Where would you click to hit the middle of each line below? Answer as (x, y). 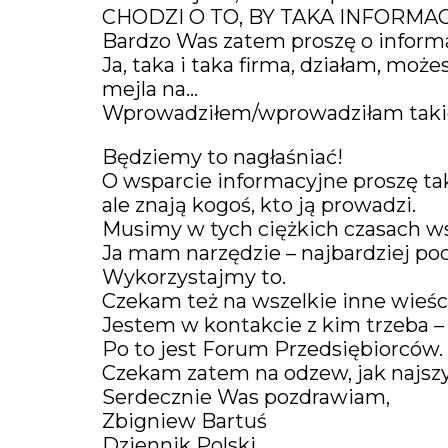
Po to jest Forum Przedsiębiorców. (272, 349)
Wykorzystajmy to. (194, 277)
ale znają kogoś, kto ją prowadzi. (259, 205)
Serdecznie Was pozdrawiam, (246, 397)
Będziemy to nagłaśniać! (222, 157)
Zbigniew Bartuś (184, 421)
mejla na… (150, 89)
